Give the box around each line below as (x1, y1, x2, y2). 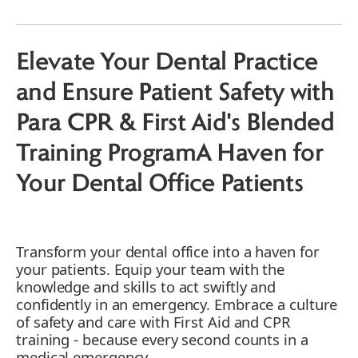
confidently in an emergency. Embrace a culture (16, 293, 338, 314)
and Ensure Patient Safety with (16, 80, 334, 106)
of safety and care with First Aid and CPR (16, 311, 290, 332)
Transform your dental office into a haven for (16, 241, 320, 261)
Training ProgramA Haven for (16, 141, 324, 167)
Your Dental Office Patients (16, 171, 304, 197)
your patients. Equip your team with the (16, 258, 285, 279)
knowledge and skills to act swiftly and (16, 276, 276, 296)
